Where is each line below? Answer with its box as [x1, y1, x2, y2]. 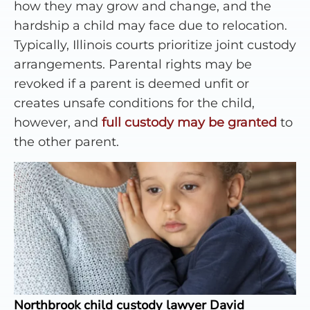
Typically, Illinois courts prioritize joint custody [14, 37, 296, 53]
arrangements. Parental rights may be [14, 57, 252, 73]
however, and [14, 115, 102, 131]
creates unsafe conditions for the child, [14, 95, 255, 111]
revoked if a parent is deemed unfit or [14, 76, 249, 92]
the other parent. [14, 134, 119, 150]
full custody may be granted [102, 115, 277, 131]
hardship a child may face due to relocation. [14, 18, 287, 34]
